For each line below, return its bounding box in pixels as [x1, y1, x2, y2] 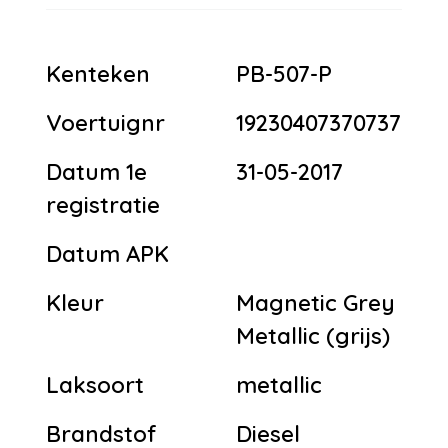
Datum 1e [46, 157, 147, 186]
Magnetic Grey [236, 288, 395, 317]
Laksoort [46, 370, 144, 399]
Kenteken [46, 59, 150, 88]
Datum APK [46, 239, 169, 268]
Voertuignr [46, 108, 165, 137]
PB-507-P [236, 59, 332, 88]
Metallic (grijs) [236, 321, 390, 350]
